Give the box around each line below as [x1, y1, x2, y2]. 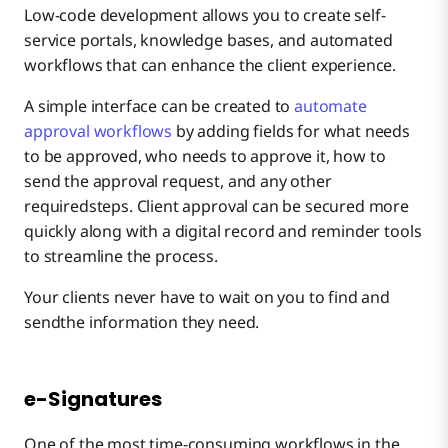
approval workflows [24, 120, 173, 143]
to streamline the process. [24, 245, 218, 268]
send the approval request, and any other [24, 170, 332, 193]
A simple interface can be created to [24, 95, 295, 118]
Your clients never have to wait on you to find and [24, 286, 390, 309]
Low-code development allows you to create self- [24, 4, 386, 27]
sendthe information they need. [24, 311, 260, 334]
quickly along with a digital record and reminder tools [24, 220, 422, 243]
